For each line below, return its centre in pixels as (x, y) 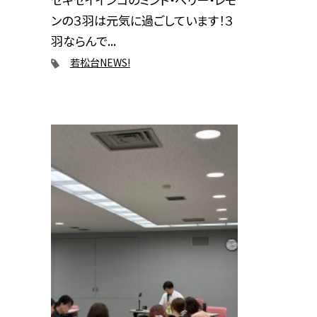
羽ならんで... (83, 40)
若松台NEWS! (100, 63)
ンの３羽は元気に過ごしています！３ (142, 20)
